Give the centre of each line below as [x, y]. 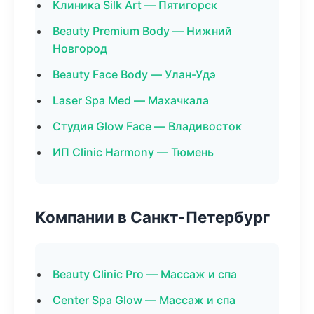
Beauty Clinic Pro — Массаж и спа [145, 274]
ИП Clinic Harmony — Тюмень [133, 152]
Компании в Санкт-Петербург [152, 217]
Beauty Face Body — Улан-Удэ [134, 74]
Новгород [80, 48]
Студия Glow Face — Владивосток [147, 126]
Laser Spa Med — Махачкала [131, 100]
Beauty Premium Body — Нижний [142, 31]
